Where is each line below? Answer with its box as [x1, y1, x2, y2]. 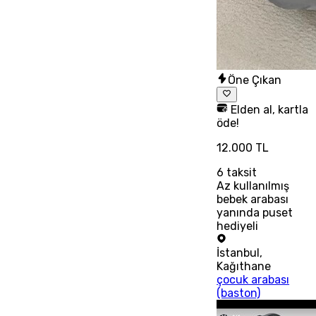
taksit [224, 166, 257, 180]
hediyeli [217, 219, 259, 233]
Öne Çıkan [228, 73, 282, 87]
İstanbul [217, 246, 260, 260]
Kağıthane [217, 260, 272, 274]
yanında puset [217, 206, 293, 220]
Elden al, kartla [228, 103, 309, 117]
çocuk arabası [217, 273, 290, 287]
